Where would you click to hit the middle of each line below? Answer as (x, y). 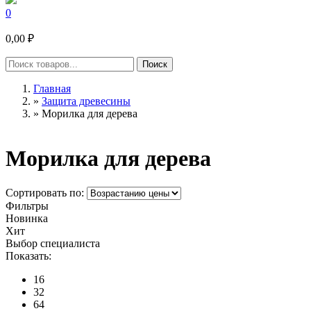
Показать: (28, 255)
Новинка (27, 218)
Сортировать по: (46, 192)
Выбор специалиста (53, 243)
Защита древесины (86, 101)
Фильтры (27, 205)
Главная (52, 88)
